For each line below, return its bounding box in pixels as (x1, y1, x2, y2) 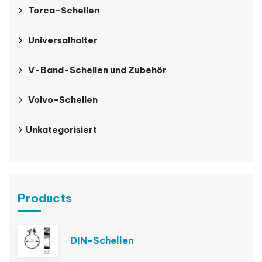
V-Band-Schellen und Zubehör (28, 64, 167, 76)
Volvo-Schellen (28, 94, 98, 106)
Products (18, 191, 72, 206)
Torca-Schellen (28, 5, 99, 16)
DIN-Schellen (70, 234, 134, 246)
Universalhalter (28, 35, 98, 46)
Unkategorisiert (26, 124, 97, 136)
